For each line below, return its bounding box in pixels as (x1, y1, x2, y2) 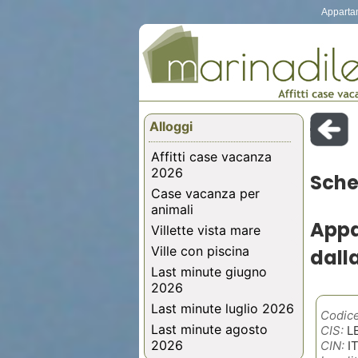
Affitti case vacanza (151, 149, 272, 165)
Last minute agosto (151, 321, 268, 338)
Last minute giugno (151, 264, 267, 280)
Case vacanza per (151, 185, 260, 202)
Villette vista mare (151, 222, 261, 239)
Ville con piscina (151, 243, 249, 260)
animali (151, 201, 193, 218)
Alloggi (149, 118, 193, 135)
